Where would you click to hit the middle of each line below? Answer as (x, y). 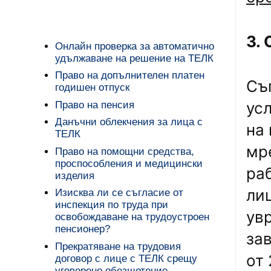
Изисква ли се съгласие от (119, 193)
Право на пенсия (95, 105)
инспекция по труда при (112, 205)
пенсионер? (83, 229)
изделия (75, 175)
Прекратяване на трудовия (118, 246)
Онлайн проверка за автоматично (135, 46)
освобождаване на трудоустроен (132, 217)
